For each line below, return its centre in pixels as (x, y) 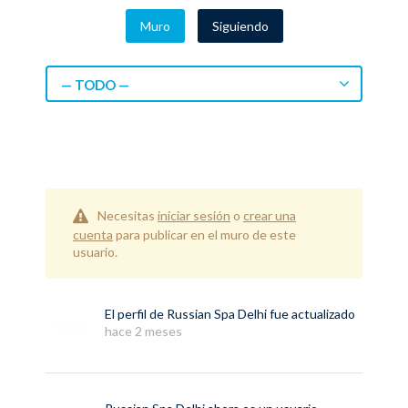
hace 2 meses (143, 331)
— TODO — (95, 85)
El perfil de (136, 314)
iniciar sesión (194, 215)
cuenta (93, 235)
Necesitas (127, 215)
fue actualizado (311, 314)
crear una (270, 215)
